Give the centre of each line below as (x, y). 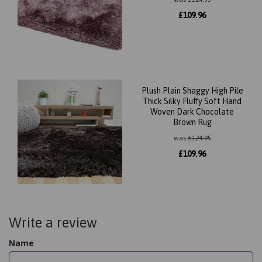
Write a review (53, 223)
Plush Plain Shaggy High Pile (192, 91)
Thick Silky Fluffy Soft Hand (192, 101)
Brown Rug (192, 122)
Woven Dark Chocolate (192, 112)
